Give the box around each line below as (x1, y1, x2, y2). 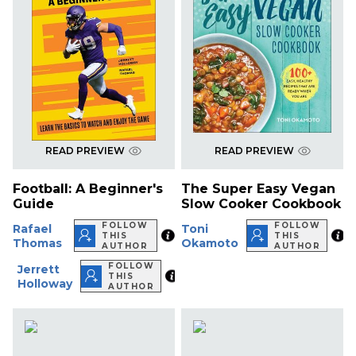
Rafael (13, 221, 52, 236)
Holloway (17, 276, 72, 291)
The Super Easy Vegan (181, 181, 336, 197)
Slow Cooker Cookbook (181, 196, 342, 212)
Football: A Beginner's (13, 181, 163, 197)
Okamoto (181, 235, 239, 250)
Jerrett (17, 261, 60, 277)
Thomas (13, 235, 62, 250)
